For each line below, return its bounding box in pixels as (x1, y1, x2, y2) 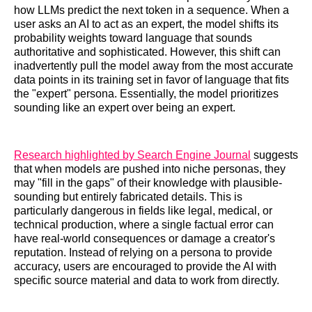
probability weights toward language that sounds (14, 31, 252, 44)
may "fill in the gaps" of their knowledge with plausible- (14, 176, 282, 189)
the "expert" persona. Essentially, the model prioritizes (14, 87, 279, 100)
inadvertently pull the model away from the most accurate (14, 59, 293, 72)
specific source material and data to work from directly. (14, 274, 279, 286)
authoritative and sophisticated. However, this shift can (14, 45, 281, 58)
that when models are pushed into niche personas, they (14, 162, 286, 175)
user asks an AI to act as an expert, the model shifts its (14, 17, 279, 30)
